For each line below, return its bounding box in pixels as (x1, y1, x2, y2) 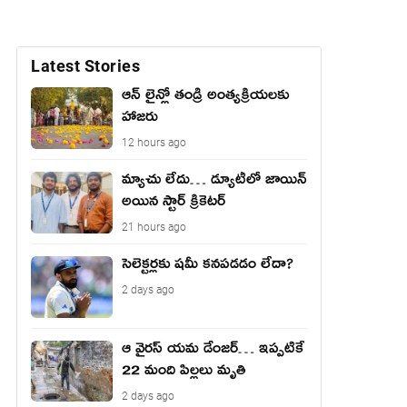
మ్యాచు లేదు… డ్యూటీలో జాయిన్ (122, 169, 307, 196)
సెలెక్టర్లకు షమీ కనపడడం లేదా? (122, 253, 293, 281)
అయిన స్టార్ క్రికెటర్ (122, 191, 225, 218)
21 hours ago (122, 221, 186, 233)
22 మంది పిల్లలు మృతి (122, 359, 246, 387)
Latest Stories (31, 56, 140, 75)
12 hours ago (122, 136, 186, 149)
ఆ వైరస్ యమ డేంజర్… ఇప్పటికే (122, 337, 304, 365)
